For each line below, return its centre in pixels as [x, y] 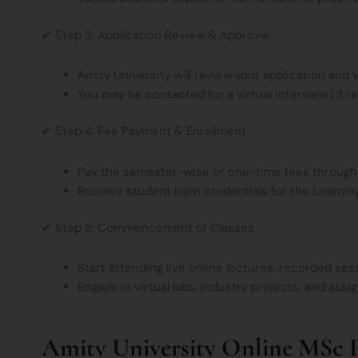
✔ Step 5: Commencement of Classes [148, 228]
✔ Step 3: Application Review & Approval [155, 35]
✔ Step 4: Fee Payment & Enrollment [144, 131]
